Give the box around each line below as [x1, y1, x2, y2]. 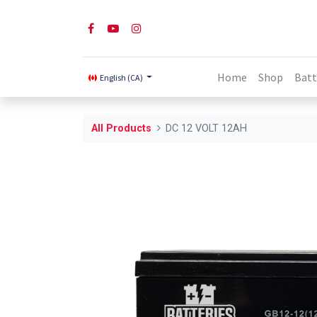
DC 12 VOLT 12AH [166, 122, 248, 134]
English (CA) [100, 72, 144, 83]
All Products [91, 122, 151, 134]
